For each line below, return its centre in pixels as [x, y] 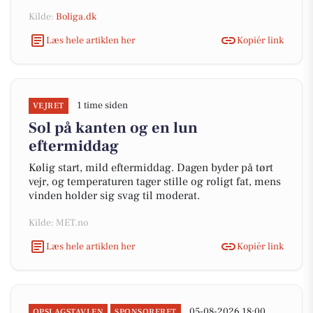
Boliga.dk [76, 17]
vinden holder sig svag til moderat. [114, 196]
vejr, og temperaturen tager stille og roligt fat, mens [155, 182]
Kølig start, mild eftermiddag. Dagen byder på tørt [151, 168]
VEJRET [49, 106]
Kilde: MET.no [58, 223]
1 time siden [102, 105]
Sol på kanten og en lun [113, 128]
